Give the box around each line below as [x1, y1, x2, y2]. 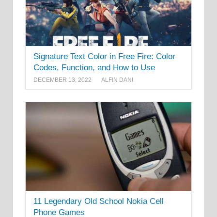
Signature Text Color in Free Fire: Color [33, 52, 175, 62]
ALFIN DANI [101, 76, 133, 83]
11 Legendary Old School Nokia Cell [33, 197, 164, 206]
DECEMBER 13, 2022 [33, 76, 92, 83]
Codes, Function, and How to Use [33, 63, 155, 73]
